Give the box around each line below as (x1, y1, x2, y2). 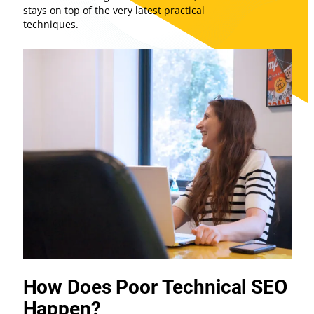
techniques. (22, 18, 78, 32)
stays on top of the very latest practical (22, 4, 205, 18)
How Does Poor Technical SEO (22, 275, 287, 299)
